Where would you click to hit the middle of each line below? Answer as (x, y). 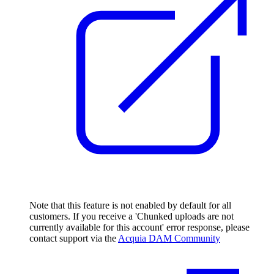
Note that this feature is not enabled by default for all (130, 205)
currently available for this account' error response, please (139, 227)
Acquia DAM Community (169, 238)
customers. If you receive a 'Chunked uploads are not (131, 216)
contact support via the (74, 238)
